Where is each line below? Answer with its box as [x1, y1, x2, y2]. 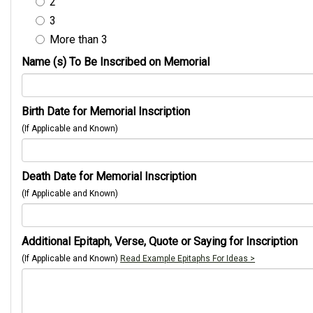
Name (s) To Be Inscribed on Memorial [22, 55, 210, 68]
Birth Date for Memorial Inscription [22, 105, 190, 118]
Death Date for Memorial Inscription [22, 170, 196, 183]
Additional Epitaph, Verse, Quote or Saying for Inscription [22, 235, 298, 248]
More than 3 [50, 33, 108, 46]
